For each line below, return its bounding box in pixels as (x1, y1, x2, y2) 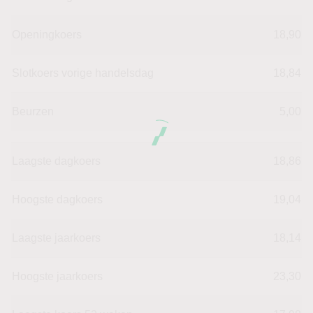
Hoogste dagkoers (12, 193, 103, 205)
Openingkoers (12, 28, 82, 41)
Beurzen (12, 105, 54, 117)
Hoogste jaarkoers (12, 270, 103, 282)
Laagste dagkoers (12, 154, 101, 167)
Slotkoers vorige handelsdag (12, 66, 154, 79)
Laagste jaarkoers (12, 231, 101, 244)
